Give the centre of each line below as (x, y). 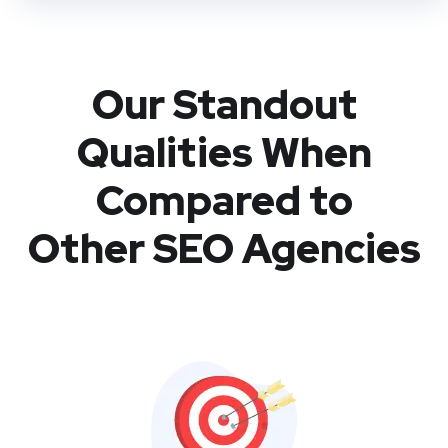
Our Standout (224, 104)
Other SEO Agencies (224, 248)
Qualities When (224, 152)
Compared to (224, 200)
